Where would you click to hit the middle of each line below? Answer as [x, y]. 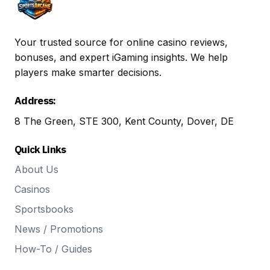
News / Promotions [59, 229]
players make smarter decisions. [88, 73]
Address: [35, 101]
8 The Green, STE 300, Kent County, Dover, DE [124, 121]
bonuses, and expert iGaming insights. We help [121, 58]
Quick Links [40, 150]
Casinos [32, 190]
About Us [36, 170]
